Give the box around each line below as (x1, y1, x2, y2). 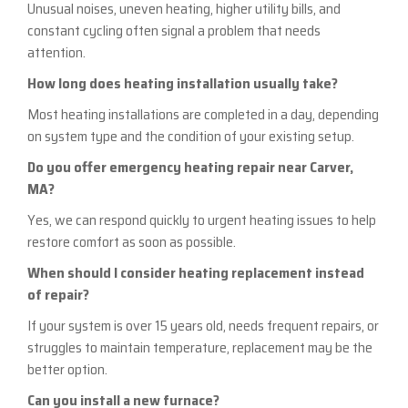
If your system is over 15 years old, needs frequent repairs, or (27, 314, 379, 337)
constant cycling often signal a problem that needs (27, 19, 321, 42)
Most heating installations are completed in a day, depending (27, 103, 379, 126)
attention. (27, 41, 86, 64)
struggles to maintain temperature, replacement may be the (27, 336, 372, 359)
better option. (27, 358, 107, 381)
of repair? (27, 283, 89, 306)
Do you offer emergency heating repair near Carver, (27, 156, 353, 178)
